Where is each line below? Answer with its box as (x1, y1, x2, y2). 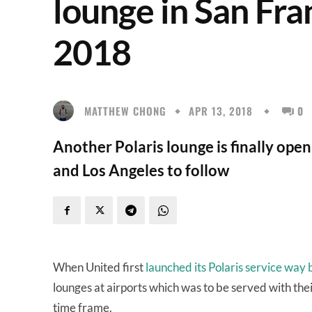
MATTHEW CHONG (84, 102, 166, 118)
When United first (53, 260, 146, 274)
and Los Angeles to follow (53, 161, 229, 180)
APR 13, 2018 (189, 103, 253, 119)
